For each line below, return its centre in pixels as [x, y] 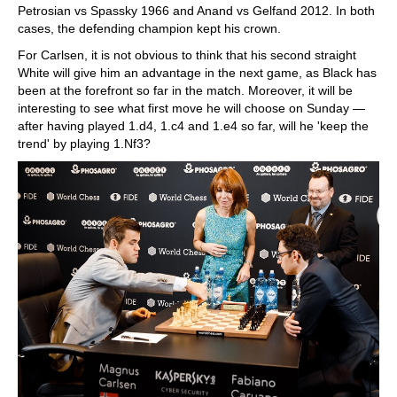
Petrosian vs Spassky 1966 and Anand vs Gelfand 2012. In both [196, 11]
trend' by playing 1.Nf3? [84, 144]
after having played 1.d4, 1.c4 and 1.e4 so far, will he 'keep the [193, 126]
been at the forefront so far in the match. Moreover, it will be [185, 90]
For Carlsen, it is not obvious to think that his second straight [187, 55]
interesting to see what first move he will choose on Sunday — [191, 108]
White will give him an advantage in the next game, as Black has [197, 73]
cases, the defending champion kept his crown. [149, 28]
